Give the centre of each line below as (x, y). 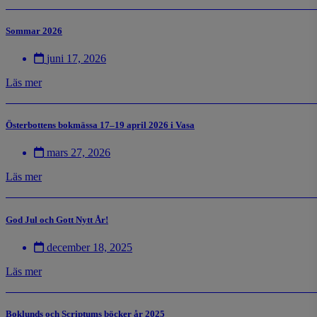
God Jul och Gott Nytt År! (57, 219)
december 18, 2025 (90, 247)
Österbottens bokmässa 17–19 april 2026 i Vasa (100, 125)
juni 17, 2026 (76, 59)
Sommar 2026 (34, 30)
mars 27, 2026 (79, 153)
